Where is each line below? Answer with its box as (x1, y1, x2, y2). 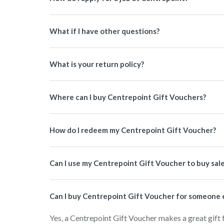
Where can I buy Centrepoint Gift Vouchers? (49, 92, 206, 101)
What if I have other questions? (49, 26, 159, 35)
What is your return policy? (49, 59, 144, 68)
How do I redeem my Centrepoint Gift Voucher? (49, 125, 216, 134)
